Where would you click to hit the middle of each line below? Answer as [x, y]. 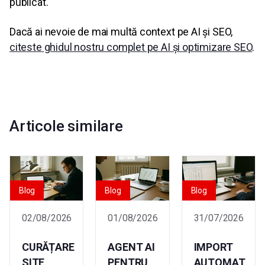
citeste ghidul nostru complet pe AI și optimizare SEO [131, 47]
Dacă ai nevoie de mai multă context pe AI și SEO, [121, 32]
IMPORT [213, 247]
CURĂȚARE [48, 247]
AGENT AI [131, 247]
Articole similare [66, 126]
